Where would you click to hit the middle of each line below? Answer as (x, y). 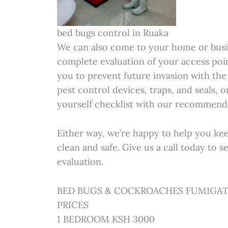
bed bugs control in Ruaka (113, 33)
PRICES (73, 205)
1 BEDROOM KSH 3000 (106, 219)
